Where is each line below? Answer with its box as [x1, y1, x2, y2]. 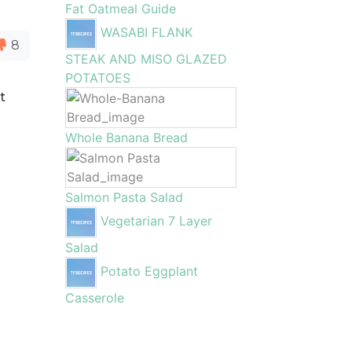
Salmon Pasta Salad [65, 189, 184, 205]
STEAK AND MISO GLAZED [65, 51, 228, 67]
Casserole [65, 290, 125, 306]
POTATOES [65, 70, 131, 86]
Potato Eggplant [101, 263, 199, 280]
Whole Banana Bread [65, 130, 189, 145]
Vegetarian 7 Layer [101, 213, 213, 229]
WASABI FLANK [101, 24, 193, 41]
